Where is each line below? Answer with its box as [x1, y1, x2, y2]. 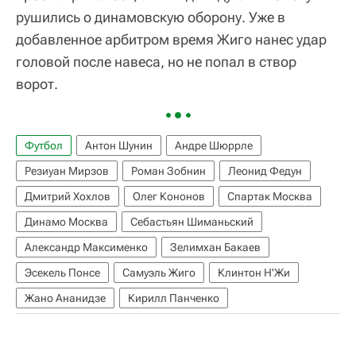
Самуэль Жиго [122, 265, 195, 279]
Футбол [25, 138, 63, 152]
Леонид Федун [228, 164, 302, 177]
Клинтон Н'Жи [218, 265, 290, 279]
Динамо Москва [25, 215, 108, 228]
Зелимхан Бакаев [170, 240, 261, 253]
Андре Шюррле [175, 138, 253, 152]
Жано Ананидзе [25, 291, 106, 304]
